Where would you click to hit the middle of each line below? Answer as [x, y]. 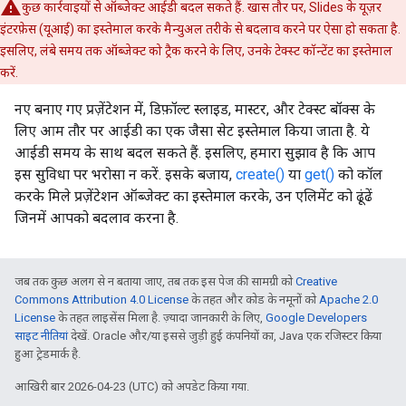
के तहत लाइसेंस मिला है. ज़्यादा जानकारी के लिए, [160, 318]
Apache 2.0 [348, 300]
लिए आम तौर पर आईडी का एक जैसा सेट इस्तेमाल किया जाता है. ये [192, 131]
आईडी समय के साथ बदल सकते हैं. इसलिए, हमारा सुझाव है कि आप [195, 153]
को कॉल [358, 174]
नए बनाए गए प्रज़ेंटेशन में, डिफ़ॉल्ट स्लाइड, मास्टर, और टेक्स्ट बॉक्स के [195, 109]
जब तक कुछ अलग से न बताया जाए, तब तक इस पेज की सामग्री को [155, 281]
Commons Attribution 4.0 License [101, 300]
